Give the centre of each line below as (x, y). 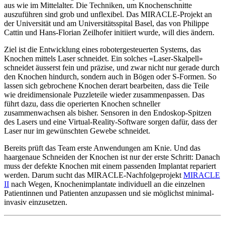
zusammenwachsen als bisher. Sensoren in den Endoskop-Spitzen (108, 113)
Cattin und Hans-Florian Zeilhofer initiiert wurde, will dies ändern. (109, 33)
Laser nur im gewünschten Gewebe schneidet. (77, 131)
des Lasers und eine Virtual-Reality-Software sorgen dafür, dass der (110, 122)
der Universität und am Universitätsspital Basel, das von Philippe (106, 24)
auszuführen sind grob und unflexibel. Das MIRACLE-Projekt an (108, 15)
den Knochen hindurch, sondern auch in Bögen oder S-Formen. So (110, 77)
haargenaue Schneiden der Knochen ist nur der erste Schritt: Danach (112, 157)
